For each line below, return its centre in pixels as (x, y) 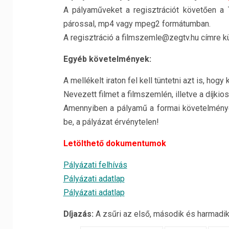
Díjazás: (79, 214)
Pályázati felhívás (95, 165)
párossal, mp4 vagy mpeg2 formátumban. (137, 24)
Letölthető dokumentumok (114, 143)
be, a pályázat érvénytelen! (111, 122)
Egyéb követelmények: (107, 59)
